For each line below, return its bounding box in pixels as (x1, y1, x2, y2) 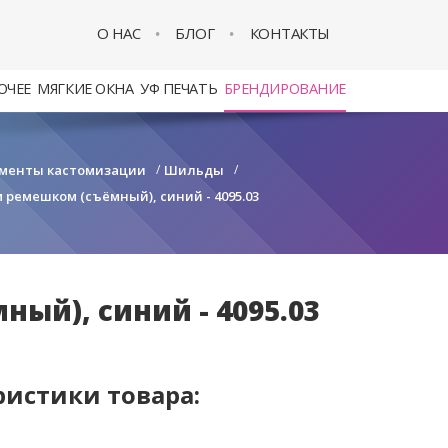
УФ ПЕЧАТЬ (140, 79, 218, 98)
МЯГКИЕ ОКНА (37, 79, 134, 98)
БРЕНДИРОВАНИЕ (223, 79, 346, 98)
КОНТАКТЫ (249, 23, 330, 43)
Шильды (164, 161, 224, 179)
